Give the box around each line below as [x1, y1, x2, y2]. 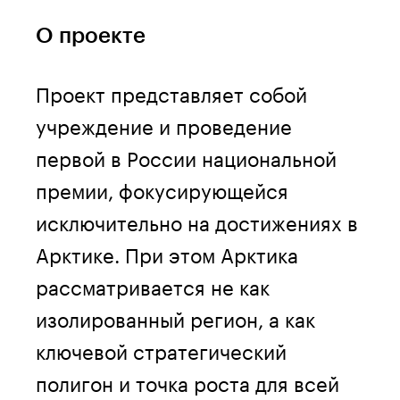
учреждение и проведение [36, 108, 292, 139]
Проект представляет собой [36, 76, 307, 107]
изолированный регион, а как [36, 301, 315, 332]
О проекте [36, 21, 146, 48]
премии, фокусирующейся [36, 172, 288, 204]
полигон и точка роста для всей [36, 365, 339, 396]
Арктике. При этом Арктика [36, 237, 298, 268]
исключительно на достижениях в [36, 204, 358, 236]
